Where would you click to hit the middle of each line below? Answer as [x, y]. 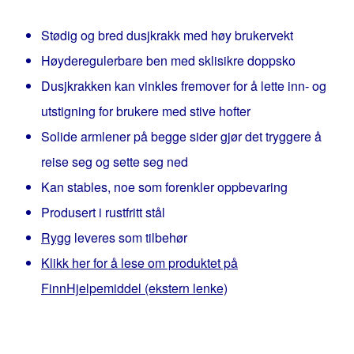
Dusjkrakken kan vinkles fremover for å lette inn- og [184, 86]
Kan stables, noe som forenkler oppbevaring [164, 187]
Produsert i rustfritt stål [103, 212]
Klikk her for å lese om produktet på [139, 263]
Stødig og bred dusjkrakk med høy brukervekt [167, 35]
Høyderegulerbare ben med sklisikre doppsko [168, 60]
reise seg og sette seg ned [115, 162]
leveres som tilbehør [129, 237]
